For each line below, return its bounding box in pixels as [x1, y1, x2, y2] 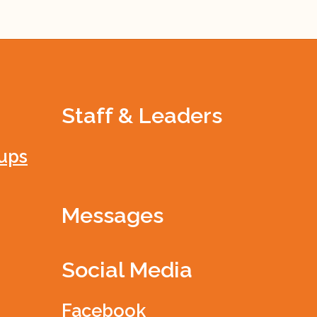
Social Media [62, 256, 193, 282]
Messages [62, 202, 164, 229]
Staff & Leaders [62, 103, 223, 129]
